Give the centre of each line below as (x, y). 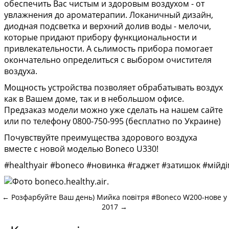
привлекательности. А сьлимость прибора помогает (108, 49)
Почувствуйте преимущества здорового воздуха (101, 138)
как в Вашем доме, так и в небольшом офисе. (94, 99)
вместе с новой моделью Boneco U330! (81, 149)
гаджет (146, 165)
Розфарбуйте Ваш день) (53, 197)
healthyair (29, 165)
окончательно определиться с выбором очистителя (108, 60)
